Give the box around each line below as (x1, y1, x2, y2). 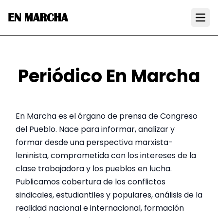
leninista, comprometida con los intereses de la (16, 150, 196, 161)
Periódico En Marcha (18, 64, 200, 89)
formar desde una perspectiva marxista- (16, 137, 173, 148)
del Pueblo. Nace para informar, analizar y (16, 124, 175, 135)
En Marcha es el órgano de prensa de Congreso (16, 110, 198, 122)
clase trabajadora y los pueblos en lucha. (16, 163, 172, 174)
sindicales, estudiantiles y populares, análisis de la (16, 189, 202, 200)
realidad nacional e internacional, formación (16, 202, 184, 214)
